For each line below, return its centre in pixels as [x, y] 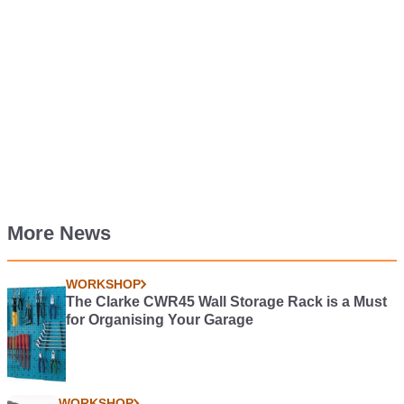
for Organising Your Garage [159, 320]
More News [59, 233]
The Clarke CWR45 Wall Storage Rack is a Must [226, 302]
